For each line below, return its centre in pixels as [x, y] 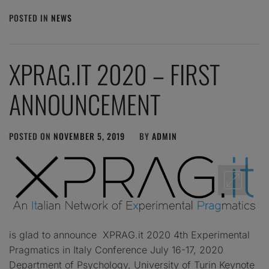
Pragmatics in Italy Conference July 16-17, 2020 [116, 249]
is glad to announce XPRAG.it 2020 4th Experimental [129, 234]
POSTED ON [31, 136]
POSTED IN [30, 18]
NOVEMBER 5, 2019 [89, 136]
